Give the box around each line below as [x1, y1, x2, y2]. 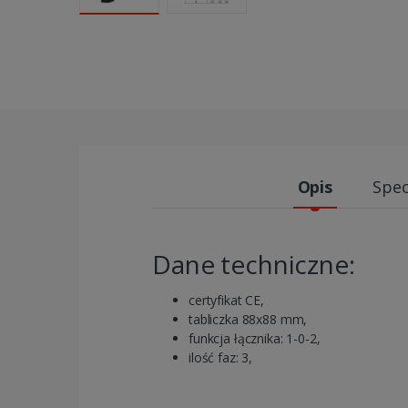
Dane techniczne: [152, 246, 355, 281]
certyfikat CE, [189, 291, 264, 309]
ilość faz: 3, [189, 348, 253, 366]
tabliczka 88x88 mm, [189, 310, 308, 328]
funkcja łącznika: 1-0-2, [189, 329, 321, 347]
